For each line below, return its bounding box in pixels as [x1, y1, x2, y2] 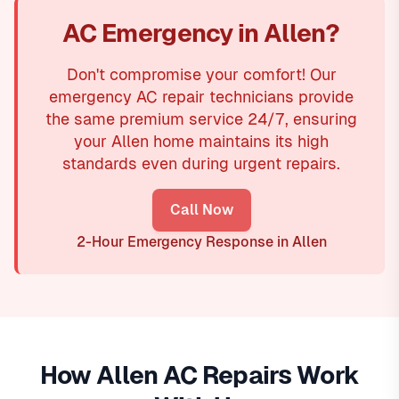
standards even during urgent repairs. [62, 154, 340, 174]
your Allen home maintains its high [74, 132, 329, 151]
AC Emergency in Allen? [62, 19, 340, 48]
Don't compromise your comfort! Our [66, 65, 337, 85]
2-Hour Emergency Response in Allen [76, 233, 327, 251]
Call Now [169, 201, 233, 219]
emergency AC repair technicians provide [49, 87, 354, 107]
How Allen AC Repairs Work [39, 361, 360, 390]
